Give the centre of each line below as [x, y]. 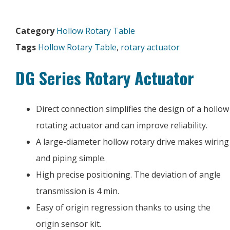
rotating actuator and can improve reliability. [122, 125]
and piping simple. [71, 158]
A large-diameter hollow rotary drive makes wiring [132, 142]
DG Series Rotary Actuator [105, 78]
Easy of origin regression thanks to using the [123, 207]
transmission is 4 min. [78, 191]
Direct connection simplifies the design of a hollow [132, 109]
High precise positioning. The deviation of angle [128, 175]
